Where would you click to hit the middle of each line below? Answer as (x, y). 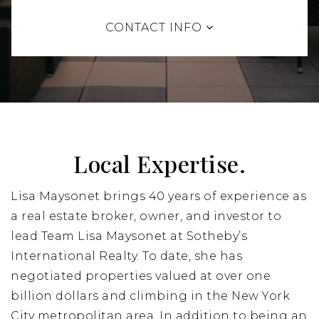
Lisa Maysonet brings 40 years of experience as (158, 196)
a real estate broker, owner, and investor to (146, 216)
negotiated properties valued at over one (141, 276)
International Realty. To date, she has (126, 256)
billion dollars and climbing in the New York (150, 296)
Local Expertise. (159, 163)
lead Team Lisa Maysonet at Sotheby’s (129, 236)
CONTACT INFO (156, 27)
